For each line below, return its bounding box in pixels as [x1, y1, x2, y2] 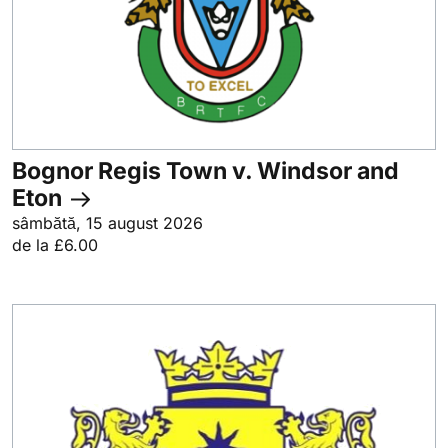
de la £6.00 [12, 235, 98, 255]
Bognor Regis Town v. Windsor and [12, 157, 399, 185]
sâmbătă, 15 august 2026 [12, 213, 203, 233]
